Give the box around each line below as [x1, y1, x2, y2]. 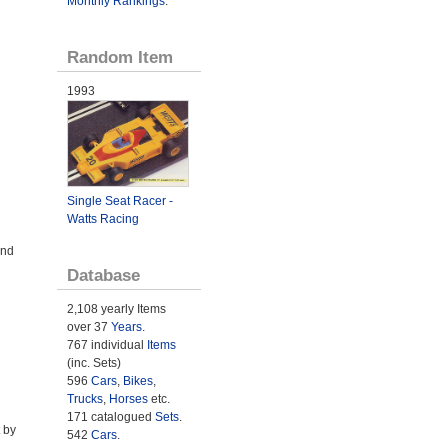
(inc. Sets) [66, 356, 121, 371]
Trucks [66, 392, 103, 407]
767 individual [66, 338, 147, 353]
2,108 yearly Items [66, 302, 166, 317]
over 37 [66, 320, 111, 335]
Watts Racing [66, 212, 139, 227]
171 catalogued [66, 410, 155, 425]
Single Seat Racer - [66, 194, 173, 209]
